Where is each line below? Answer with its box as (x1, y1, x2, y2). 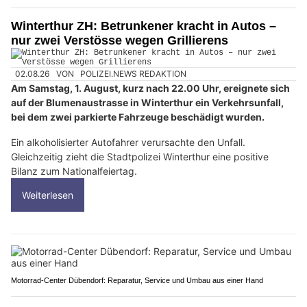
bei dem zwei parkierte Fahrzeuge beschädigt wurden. (11, 110, 265, 123)
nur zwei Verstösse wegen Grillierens (11, 33, 228, 47)
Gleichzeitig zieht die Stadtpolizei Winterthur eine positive (11, 150, 269, 162)
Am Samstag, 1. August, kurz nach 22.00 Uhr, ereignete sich (11, 82, 290, 94)
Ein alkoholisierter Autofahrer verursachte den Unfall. (11, 136, 245, 148)
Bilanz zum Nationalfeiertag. (11, 164, 137, 177)
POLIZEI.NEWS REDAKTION (80, 68, 187, 79)
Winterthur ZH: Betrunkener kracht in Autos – (11, 19, 276, 33)
